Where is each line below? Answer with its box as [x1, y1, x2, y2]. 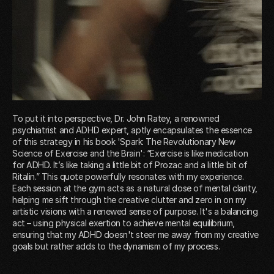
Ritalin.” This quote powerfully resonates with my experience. [12, 171, 244, 182]
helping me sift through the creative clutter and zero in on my [12, 194, 246, 206]
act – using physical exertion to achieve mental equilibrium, [12, 218, 235, 229]
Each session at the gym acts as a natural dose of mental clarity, [12, 183, 257, 194]
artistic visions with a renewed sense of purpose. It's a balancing [12, 206, 258, 217]
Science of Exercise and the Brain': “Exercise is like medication [12, 148, 248, 159]
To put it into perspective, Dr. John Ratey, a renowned [12, 113, 220, 124]
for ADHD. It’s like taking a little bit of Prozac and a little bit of [12, 160, 248, 171]
